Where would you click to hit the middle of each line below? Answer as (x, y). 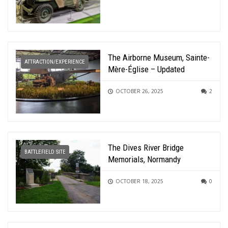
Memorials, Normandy (145, 160)
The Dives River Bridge (146, 148)
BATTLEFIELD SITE (45, 152)
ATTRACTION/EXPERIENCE (55, 62)
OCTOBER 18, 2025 (140, 181)
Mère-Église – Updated (147, 69)
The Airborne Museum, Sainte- (159, 58)
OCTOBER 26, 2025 (140, 91)
